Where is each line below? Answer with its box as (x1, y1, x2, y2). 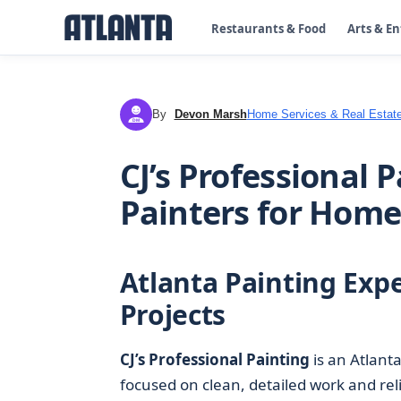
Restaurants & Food (211, 20, 326, 37)
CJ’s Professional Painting (119, 349, 310, 370)
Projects (119, 296, 226, 333)
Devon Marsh (174, 107, 247, 121)
